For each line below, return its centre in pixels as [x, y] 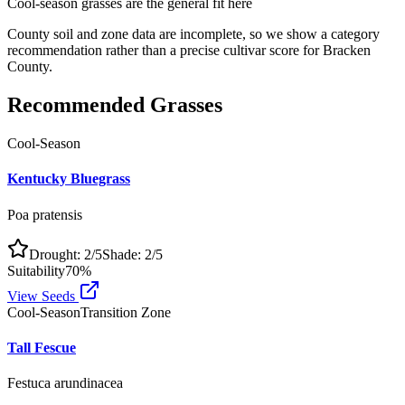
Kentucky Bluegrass [69, 179]
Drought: [57, 254]
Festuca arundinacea [65, 383]
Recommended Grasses [115, 105]
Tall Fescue [42, 347]
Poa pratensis [45, 214]
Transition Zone [126, 312]
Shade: [123, 254]
